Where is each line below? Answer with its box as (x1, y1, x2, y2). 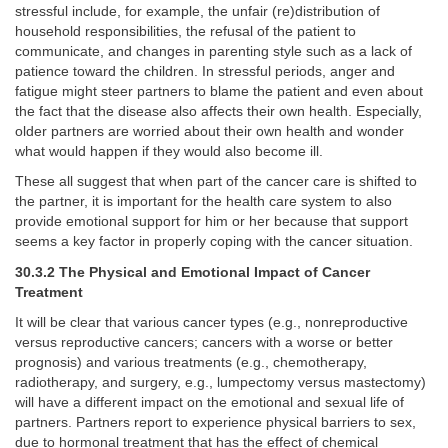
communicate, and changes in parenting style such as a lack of (15, 43, 412, 59)
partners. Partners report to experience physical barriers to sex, (15, 415, 416, 430)
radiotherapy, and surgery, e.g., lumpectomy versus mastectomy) (15, 375, 426, 390)
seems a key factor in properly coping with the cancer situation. (15, 234, 413, 249)
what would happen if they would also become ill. (15, 143, 323, 159)
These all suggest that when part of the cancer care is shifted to (15, 174, 417, 189)
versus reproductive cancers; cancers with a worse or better (15, 335, 393, 350)
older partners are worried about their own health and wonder (15, 123, 404, 139)
